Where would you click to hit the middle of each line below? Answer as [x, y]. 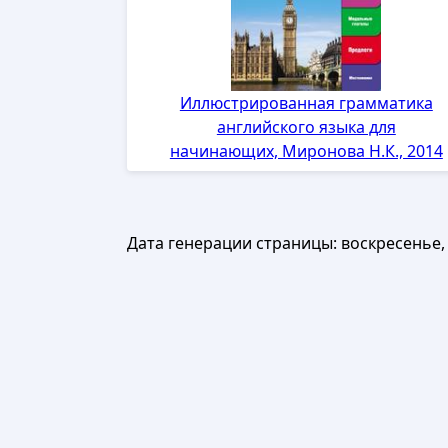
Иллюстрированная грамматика [306, 103]
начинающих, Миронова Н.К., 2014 [306, 151]
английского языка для [306, 127]
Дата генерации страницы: [234, 243]
